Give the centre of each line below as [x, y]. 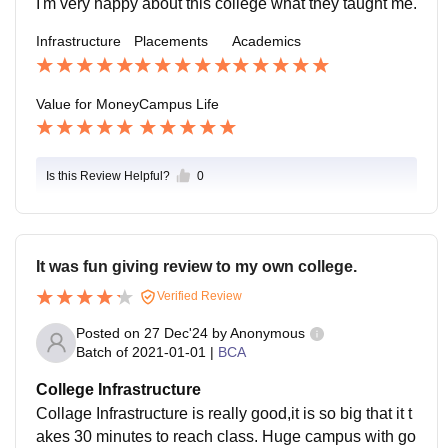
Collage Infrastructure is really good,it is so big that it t [224, 413]
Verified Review [198, 296]
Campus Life [179, 104]
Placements [171, 41]
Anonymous [267, 333]
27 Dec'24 [176, 333]
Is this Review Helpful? [108, 176]
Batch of [102, 352]
